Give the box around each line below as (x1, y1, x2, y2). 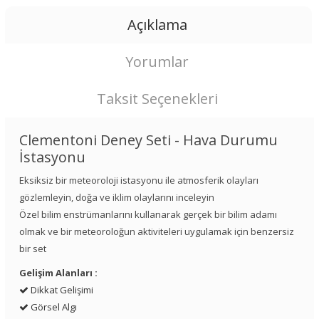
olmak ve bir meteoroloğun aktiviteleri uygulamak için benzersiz (19, 224, 294, 238)
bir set (19, 241, 46, 255)
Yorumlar (125, 51, 189, 71)
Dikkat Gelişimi (28, 283, 93, 296)
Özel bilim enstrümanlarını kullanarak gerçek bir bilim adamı (19, 207, 277, 221)
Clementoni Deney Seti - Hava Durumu (19, 130, 278, 150)
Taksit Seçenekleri (96, 88, 218, 108)
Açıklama (127, 14, 187, 34)
